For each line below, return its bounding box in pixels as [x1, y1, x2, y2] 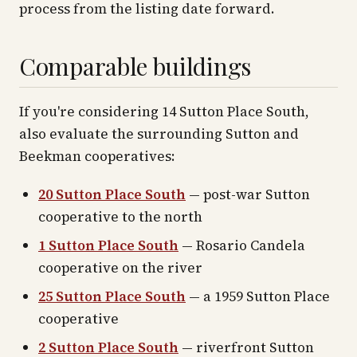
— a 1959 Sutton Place [186, 287, 330, 306]
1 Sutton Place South [38, 236, 178, 255]
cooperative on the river [38, 258, 202, 277]
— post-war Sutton [186, 185, 310, 204]
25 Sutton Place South [38, 287, 186, 306]
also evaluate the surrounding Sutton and [19, 124, 299, 143]
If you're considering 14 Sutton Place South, [19, 102, 309, 121]
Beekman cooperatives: [19, 147, 175, 166]
